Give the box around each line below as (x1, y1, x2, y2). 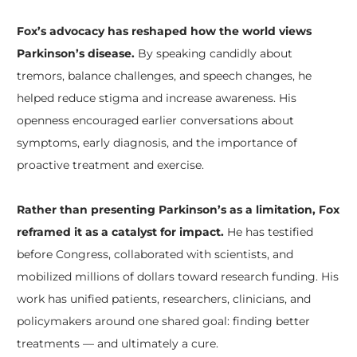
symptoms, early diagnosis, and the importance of (16, 135, 297, 150)
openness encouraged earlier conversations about (16, 113, 294, 127)
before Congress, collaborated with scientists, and (16, 247, 293, 261)
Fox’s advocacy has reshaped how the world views (16, 24, 312, 38)
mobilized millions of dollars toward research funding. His (16, 269, 339, 284)
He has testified (223, 225, 313, 239)
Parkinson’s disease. (16, 46, 135, 61)
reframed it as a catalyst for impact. (16, 225, 224, 239)
